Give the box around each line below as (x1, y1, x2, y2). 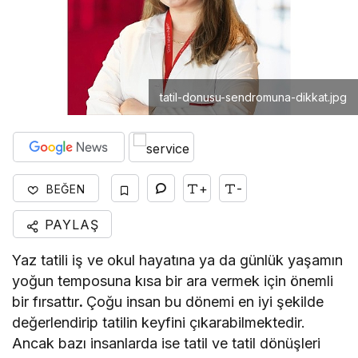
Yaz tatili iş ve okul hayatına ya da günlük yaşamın (12, 252, 344, 269)
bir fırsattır (12, 293, 80, 311)
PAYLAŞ (39, 217, 99, 233)
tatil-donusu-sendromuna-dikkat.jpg (160, 90, 347, 105)
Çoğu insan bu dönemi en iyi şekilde (86, 293, 324, 311)
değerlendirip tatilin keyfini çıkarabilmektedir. (12, 314, 306, 332)
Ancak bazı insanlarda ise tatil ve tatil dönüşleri (12, 335, 321, 352)
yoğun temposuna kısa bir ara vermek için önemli (12, 272, 334, 290)
